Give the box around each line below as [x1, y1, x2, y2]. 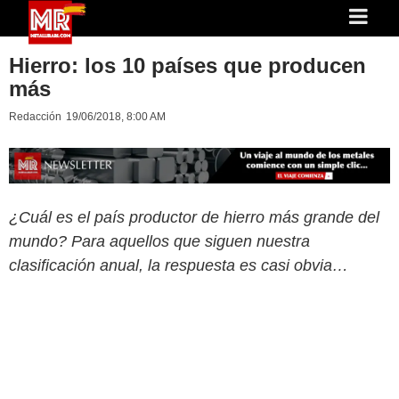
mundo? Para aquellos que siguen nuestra [9, 232, 310, 250]
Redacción [9, 110, 61, 123]
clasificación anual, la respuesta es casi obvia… [9, 256, 348, 274]
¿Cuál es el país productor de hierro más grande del [9, 208, 379, 226]
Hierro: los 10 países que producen [9, 53, 366, 77]
